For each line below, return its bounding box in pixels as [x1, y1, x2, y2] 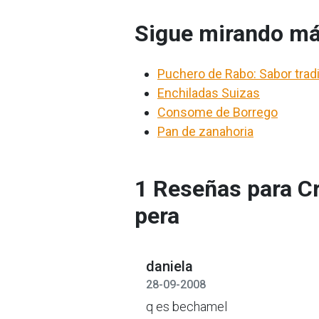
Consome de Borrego [157, 105, 278, 120]
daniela [146, 258, 193, 275]
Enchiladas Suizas [157, 85, 260, 100]
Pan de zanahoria [157, 124, 253, 139]
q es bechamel [146, 299, 227, 314]
